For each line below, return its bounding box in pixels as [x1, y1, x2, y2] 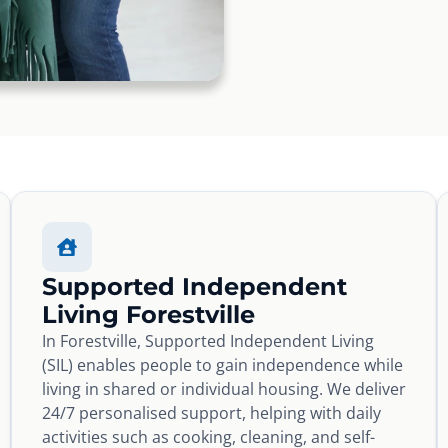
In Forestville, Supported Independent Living [41, 329, 374, 352]
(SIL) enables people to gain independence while [41, 353, 403, 376]
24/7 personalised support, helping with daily [41, 401, 381, 424]
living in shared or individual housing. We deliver [41, 377, 406, 400]
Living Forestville [41, 299, 255, 329]
